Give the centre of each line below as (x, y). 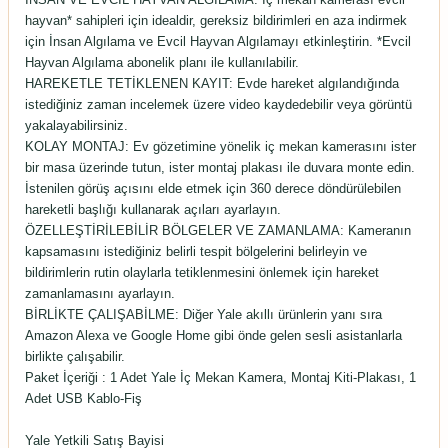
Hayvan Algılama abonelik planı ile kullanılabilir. (162, 62)
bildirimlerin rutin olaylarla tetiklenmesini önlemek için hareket (202, 272)
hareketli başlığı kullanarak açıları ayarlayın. (153, 209)
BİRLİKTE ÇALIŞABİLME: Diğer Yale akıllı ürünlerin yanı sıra (203, 314)
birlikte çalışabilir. (75, 356)
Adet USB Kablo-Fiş (83, 398)
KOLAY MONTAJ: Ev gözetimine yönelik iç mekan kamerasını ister (220, 146)
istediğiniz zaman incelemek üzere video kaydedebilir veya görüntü (218, 104)
